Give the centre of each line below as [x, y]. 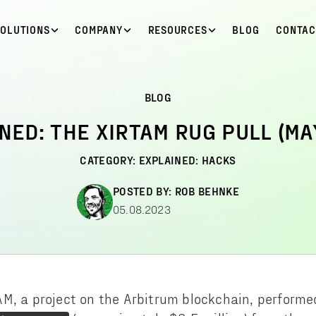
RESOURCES [177, 29]
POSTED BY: [142, 191]
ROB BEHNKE [207, 191]
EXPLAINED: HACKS [187, 160]
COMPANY [99, 29]
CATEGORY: [109, 160]
